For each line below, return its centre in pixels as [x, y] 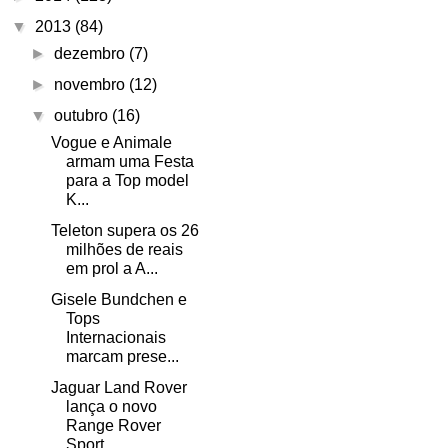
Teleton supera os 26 [124, 231]
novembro [92, 85]
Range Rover [113, 426]
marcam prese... [122, 357]
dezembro [92, 54]
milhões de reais [124, 250]
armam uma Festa [129, 162]
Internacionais [115, 338]
